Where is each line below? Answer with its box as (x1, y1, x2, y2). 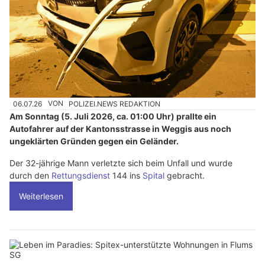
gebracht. (164, 170, 205, 180)
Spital (143, 170, 164, 180)
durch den (9, 170, 51, 180)
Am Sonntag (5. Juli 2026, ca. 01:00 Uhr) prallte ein (9, 111, 216, 121)
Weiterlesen (19, 190, 63, 201)
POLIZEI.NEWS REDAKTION (69, 99, 161, 108)
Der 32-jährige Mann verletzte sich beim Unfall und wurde (9, 157, 232, 168)
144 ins (110, 170, 143, 180)
